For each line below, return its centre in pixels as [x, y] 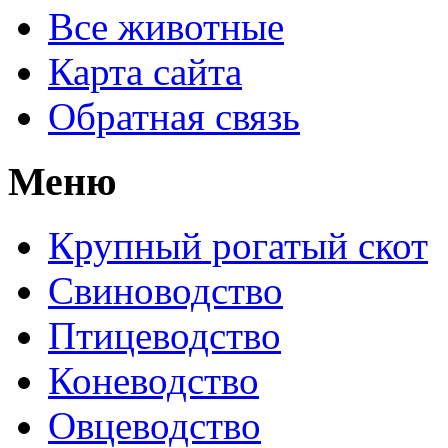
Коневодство [153, 381]
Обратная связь [174, 116]
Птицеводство [164, 336]
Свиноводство [165, 291]
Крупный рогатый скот [238, 246]
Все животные [166, 26]
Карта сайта [145, 71]
